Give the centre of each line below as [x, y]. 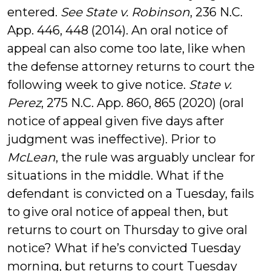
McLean [31, 157]
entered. [34, 12]
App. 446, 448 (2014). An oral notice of [117, 30]
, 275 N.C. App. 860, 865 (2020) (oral [142, 103]
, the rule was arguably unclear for [155, 157]
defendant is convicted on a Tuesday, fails [131, 194]
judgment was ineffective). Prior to [112, 139]
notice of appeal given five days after [116, 121]
